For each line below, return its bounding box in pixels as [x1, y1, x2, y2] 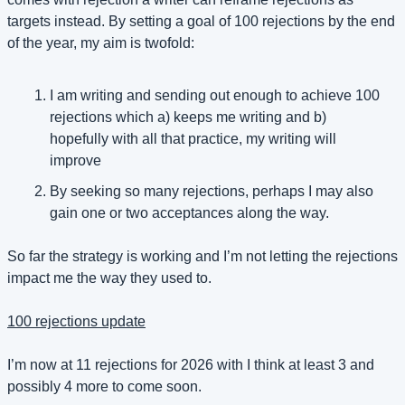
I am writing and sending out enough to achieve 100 [50, 88, 380, 104]
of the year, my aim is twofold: [7, 35, 194, 52]
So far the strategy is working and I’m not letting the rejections [7, 249, 398, 265]
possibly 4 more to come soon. [7, 379, 202, 395]
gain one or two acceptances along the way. [50, 205, 329, 221]
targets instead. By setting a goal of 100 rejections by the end [7, 14, 395, 30]
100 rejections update [7, 314, 146, 330]
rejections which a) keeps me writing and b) [50, 109, 326, 126]
